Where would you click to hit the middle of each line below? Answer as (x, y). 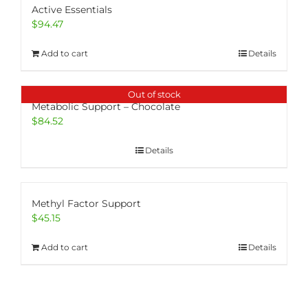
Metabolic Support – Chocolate (106, 107)
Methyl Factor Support (86, 204)
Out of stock (154, 95)
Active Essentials (72, 10)
